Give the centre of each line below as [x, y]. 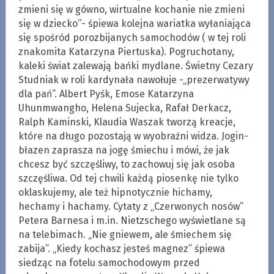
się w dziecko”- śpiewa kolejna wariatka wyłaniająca [134, 23]
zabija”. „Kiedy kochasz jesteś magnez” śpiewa [121, 248]
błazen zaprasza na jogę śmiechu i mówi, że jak [124, 150]
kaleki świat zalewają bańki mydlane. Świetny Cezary [135, 65]
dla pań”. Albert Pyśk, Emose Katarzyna [106, 94]
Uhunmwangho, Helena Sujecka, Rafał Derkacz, [124, 108]
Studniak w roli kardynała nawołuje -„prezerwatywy [134, 80]
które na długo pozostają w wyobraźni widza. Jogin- [133, 136]
